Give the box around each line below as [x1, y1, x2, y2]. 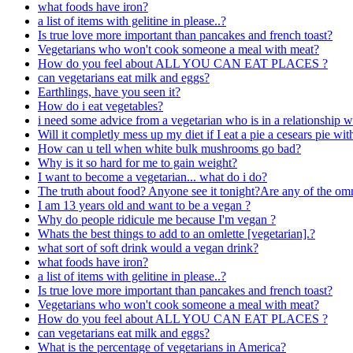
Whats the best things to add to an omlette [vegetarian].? [38, 226, 315, 240]
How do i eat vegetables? [38, 98, 163, 113]
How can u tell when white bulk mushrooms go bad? [38, 141, 301, 155]
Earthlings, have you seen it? [38, 84, 180, 98]
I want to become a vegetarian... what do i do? [38, 169, 267, 184]
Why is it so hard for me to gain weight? [38, 155, 237, 169]
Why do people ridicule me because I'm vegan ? [38, 212, 276, 226]
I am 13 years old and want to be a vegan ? [38, 198, 251, 212]
